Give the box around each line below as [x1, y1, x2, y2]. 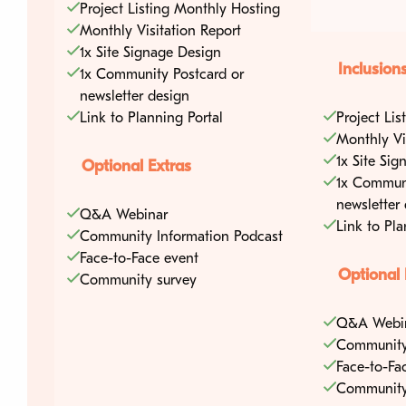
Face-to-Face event [80, 249, 198, 266]
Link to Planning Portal [80, 109, 223, 126]
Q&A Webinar [80, 206, 168, 223]
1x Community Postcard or [80, 65, 244, 82]
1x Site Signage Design [80, 43, 221, 61]
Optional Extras [82, 156, 191, 176]
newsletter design [80, 87, 189, 104]
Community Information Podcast [80, 227, 283, 245]
